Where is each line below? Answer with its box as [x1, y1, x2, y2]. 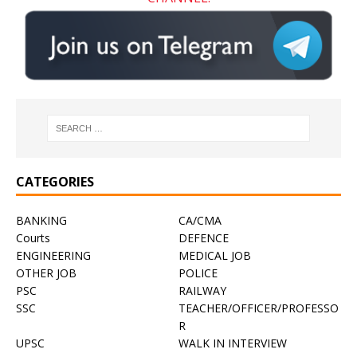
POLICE [178, 265, 218, 281]
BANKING [16, 213, 67, 229]
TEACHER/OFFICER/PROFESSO [178, 300, 339, 316]
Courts [16, 230, 50, 246]
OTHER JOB [16, 265, 76, 281]
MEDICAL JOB [178, 248, 251, 264]
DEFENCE [178, 230, 229, 246]
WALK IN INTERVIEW [178, 335, 287, 351]
